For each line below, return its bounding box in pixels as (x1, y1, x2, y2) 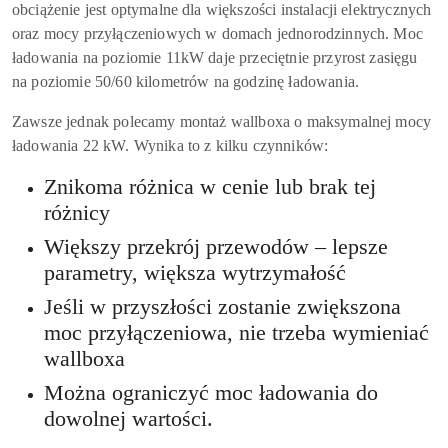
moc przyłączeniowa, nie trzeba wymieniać (44, 320, 429, 345)
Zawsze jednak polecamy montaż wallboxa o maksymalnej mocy (12, 112, 432, 130)
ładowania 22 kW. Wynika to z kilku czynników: (12, 136, 329, 154)
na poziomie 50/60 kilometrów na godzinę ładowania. (12, 72, 360, 90)
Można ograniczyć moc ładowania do (44, 380, 378, 405)
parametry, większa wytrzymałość (44, 260, 346, 285)
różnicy (44, 200, 110, 225)
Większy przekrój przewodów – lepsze (44, 234, 388, 259)
